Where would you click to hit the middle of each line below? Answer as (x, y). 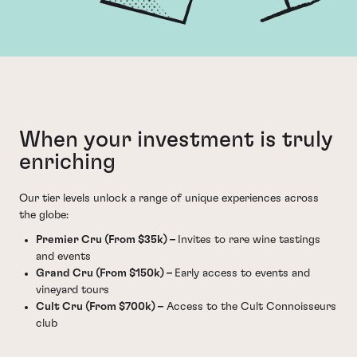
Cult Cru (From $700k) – (100, 307)
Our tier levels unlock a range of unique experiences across (169, 198)
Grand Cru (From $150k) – (105, 273)
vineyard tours (73, 290)
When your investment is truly (176, 140)
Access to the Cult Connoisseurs (250, 307)
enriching (67, 162)
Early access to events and (242, 273)
